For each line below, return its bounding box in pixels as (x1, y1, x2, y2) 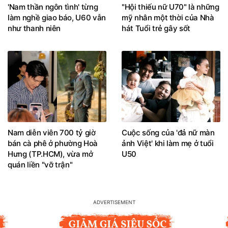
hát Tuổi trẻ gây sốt (122, 23, 191, 33)
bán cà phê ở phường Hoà (8, 138, 98, 148)
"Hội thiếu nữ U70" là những (122, 2, 219, 12)
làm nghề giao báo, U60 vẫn (8, 12, 106, 22)
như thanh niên (8, 23, 61, 33)
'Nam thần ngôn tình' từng (8, 2, 98, 12)
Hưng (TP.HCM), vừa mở (8, 149, 93, 159)
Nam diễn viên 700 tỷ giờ (8, 127, 96, 137)
